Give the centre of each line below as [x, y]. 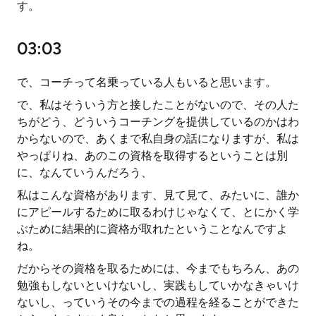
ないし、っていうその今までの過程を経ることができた [158, 302]
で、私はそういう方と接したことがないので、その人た [158, 105]
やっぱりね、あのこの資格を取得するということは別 [152, 156]
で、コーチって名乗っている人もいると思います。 [147, 82]
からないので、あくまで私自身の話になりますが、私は [158, 139]
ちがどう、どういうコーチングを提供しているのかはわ [158, 122]
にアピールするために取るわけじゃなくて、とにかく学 [158, 212]
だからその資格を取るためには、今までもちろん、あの [158, 268]
